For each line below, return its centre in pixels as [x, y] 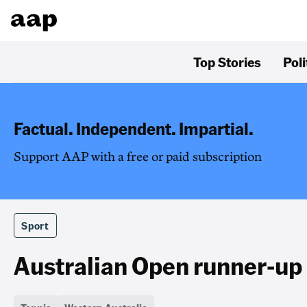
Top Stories [227, 62]
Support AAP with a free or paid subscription [138, 157]
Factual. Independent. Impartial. [134, 128]
